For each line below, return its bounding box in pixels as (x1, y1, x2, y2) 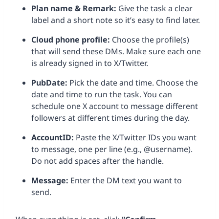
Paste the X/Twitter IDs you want (74, 131, 197, 143)
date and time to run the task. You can (31, 88, 172, 100)
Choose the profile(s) (112, 34, 189, 45)
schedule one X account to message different (31, 100, 198, 111)
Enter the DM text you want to (68, 175, 182, 186)
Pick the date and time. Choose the (69, 77, 198, 88)
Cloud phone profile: (31, 34, 112, 45)
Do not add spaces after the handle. (31, 155, 164, 166)
